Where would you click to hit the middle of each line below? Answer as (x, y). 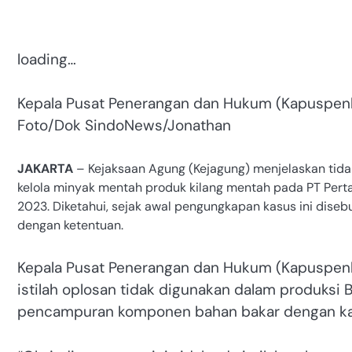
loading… (47, 59)
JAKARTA (45, 168)
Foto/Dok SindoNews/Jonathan (124, 126)
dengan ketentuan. (70, 225)
